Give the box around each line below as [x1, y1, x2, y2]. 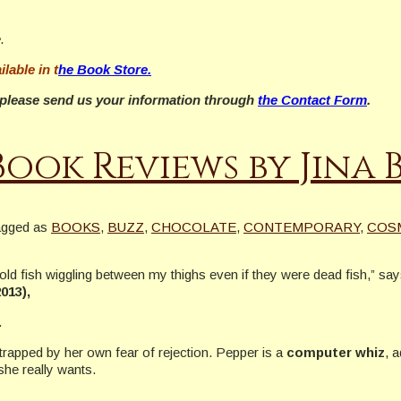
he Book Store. [58, 61, 151, 77]
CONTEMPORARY [243, 219, 360, 235]
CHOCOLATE [151, 219, 236, 235]
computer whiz [286, 345, 385, 361]
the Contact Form [258, 91, 367, 107]
